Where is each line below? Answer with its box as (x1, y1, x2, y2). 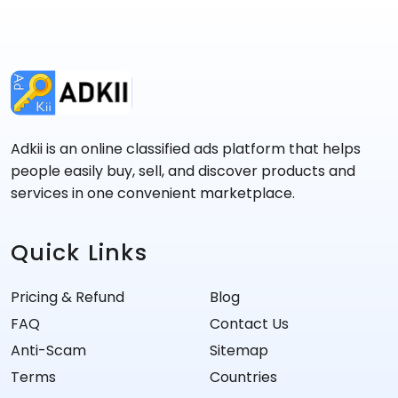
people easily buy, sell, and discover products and (11, 161, 355, 181)
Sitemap (210, 340, 268, 361)
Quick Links (11, 237, 147, 268)
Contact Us (210, 314, 289, 334)
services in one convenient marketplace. (11, 183, 295, 203)
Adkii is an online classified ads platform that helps (11, 139, 361, 159)
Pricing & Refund (11, 287, 124, 307)
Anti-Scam (11, 340, 86, 361)
